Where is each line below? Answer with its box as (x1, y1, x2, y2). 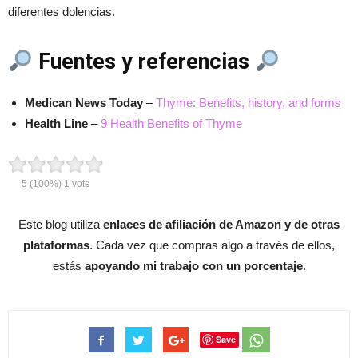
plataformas (23, 238, 89, 253)
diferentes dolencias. (8, 5, 115, 19)
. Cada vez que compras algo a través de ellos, (89, 238, 335, 253)
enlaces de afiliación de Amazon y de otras (103, 217, 340, 232)
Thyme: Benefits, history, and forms (156, 96, 341, 110)
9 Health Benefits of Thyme (101, 117, 242, 131)
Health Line (25, 117, 88, 131)
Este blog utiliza (18, 217, 103, 232)
